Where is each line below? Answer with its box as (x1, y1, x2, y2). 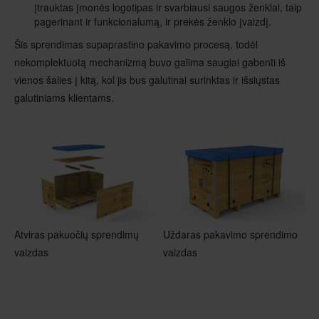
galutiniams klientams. (14, 90, 114, 105)
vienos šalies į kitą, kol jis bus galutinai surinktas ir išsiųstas (14, 72, 280, 87)
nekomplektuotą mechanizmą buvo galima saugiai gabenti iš (14, 54, 286, 69)
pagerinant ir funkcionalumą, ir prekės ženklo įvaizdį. (34, 14, 271, 28)
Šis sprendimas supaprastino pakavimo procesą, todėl (14, 36, 258, 51)
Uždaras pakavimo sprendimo (163, 226, 298, 241)
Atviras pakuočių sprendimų (14, 226, 139, 241)
